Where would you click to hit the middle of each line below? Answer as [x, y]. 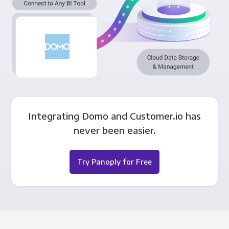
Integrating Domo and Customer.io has [114, 116]
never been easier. [114, 130]
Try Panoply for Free [114, 161]
